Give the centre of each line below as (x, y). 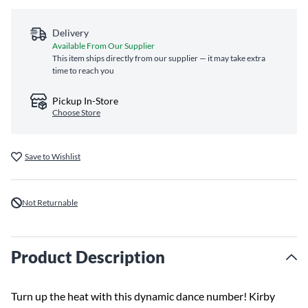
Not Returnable (50, 202)
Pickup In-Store (85, 101)
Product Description (88, 257)
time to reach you (83, 70)
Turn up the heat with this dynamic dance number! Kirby (143, 296)
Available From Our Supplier (103, 46)
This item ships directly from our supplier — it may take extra (159, 58)
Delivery (70, 33)
